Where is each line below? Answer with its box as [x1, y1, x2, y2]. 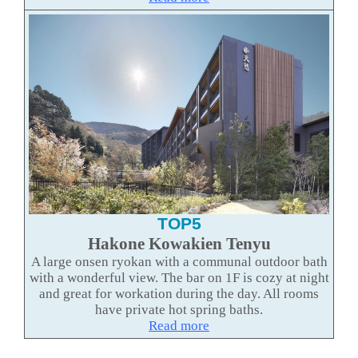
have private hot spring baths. [95, 302, 263, 318]
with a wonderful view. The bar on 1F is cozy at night [29, 270, 329, 286]
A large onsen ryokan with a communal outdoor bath [30, 254, 328, 270]
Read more [149, 318, 209, 334]
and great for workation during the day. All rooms [39, 286, 319, 302]
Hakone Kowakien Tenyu [87, 234, 271, 254]
